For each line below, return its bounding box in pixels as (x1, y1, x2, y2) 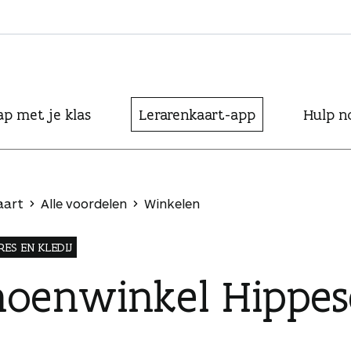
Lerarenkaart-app (139, 105, 255, 124)
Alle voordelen (41, 196, 127, 211)
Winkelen (144, 196, 200, 211)
